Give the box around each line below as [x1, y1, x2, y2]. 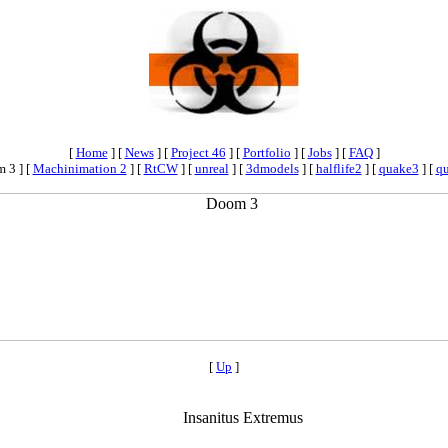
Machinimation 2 [32, 161, 127, 176]
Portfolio [242, 145, 291, 160]
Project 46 [170, 145, 226, 160]
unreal [194, 161, 229, 176]
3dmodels [245, 161, 299, 176]
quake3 [378, 161, 419, 176]
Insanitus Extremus [182, 409, 303, 426]
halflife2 [315, 161, 362, 176]
